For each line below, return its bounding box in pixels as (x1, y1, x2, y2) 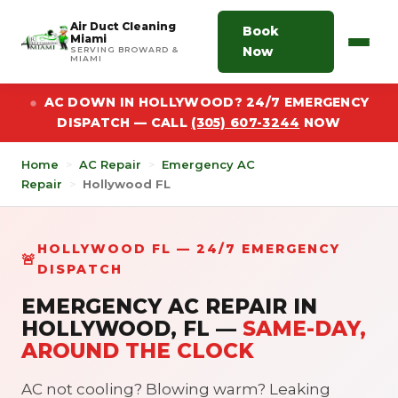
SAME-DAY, (243, 316, 366, 341)
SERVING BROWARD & (70, 44, 179, 54)
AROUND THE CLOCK (21, 338, 254, 363)
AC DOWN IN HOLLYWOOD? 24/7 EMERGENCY (44, 94, 370, 110)
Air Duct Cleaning (70, 20, 176, 33)
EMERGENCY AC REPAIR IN (21, 294, 317, 319)
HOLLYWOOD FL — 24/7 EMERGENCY (37, 241, 340, 257)
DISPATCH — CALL (57, 115, 192, 131)
